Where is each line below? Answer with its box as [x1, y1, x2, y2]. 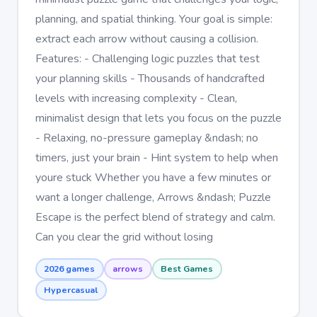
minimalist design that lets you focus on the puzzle [35, 110, 282, 126]
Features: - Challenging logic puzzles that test [35, 50, 260, 67]
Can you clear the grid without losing [35, 229, 213, 245]
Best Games [161, 263, 213, 275]
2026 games [44, 263, 95, 275]
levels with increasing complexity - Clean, [35, 90, 237, 106]
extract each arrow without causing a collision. [35, 30, 258, 47]
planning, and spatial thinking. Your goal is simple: [35, 11, 272, 27]
